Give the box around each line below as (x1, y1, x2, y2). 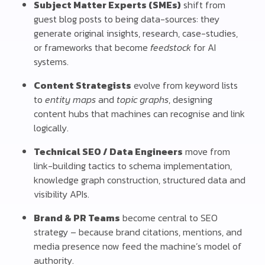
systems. (34, 54, 69, 69)
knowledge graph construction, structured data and (34, 173, 246, 188)
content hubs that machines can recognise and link (34, 106, 245, 121)
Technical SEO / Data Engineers (34, 144, 183, 159)
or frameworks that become (34, 40, 151, 55)
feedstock (150, 40, 192, 55)
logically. (34, 121, 69, 135)
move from (183, 144, 231, 159)
